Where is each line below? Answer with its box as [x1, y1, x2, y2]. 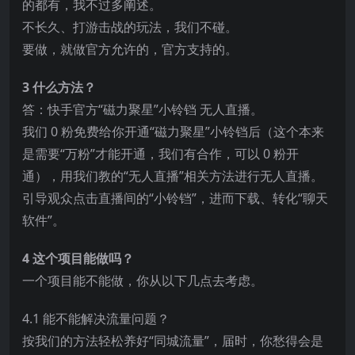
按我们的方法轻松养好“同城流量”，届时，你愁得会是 [22, 331, 323, 349]
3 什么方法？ [22, 78, 96, 96]
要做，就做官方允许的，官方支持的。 [22, 40, 238, 58]
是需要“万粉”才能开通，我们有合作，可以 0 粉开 [22, 144, 299, 162]
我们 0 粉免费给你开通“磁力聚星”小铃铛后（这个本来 [22, 122, 324, 140]
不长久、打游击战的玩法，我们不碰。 [22, 17, 238, 36]
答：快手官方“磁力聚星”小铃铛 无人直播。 [22, 100, 263, 118]
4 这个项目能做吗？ [22, 249, 134, 267]
